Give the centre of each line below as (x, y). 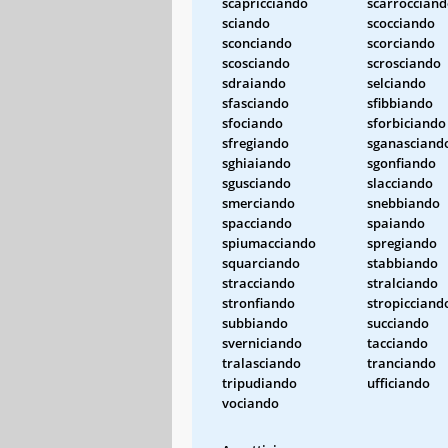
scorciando (401, 42)
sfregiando (255, 142)
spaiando (396, 222)
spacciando (257, 222)
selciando (396, 82)
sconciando (257, 42)
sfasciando (255, 102)
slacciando (400, 182)
